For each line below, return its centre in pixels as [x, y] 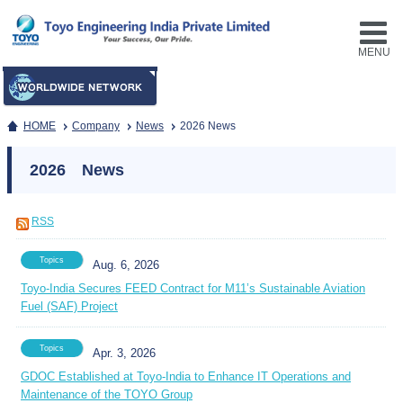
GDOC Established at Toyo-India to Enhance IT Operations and [186, 376]
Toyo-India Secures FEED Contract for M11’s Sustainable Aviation [193, 288]
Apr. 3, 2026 [124, 353]
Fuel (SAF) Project [69, 306]
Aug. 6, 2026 [126, 265]
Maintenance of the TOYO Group [107, 394]
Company [96, 126]
